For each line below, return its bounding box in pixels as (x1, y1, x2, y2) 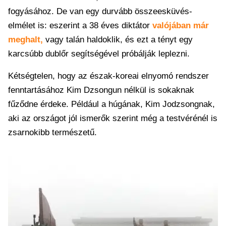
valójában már (152, 21, 209, 30)
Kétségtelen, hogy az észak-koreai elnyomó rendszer (8, 71, 209, 81)
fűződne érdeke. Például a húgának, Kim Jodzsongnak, (8, 99, 215, 109)
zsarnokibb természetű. (8, 128, 97, 137)
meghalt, (8, 35, 43, 44)
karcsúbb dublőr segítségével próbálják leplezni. (8, 49, 190, 59)
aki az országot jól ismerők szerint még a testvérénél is (8, 114, 217, 123)
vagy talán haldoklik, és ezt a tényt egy (43, 35, 193, 44)
